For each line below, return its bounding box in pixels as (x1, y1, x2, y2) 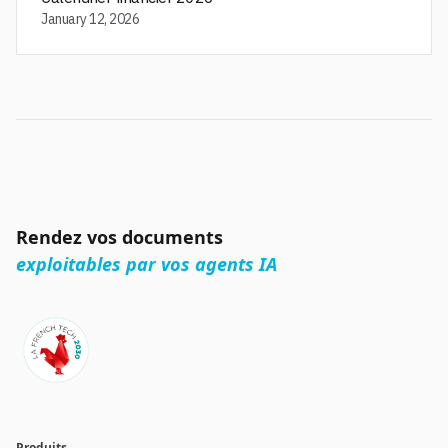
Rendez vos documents (16, 225, 223, 249)
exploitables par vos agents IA (16, 252, 277, 276)
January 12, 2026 (41, 10, 140, 28)
